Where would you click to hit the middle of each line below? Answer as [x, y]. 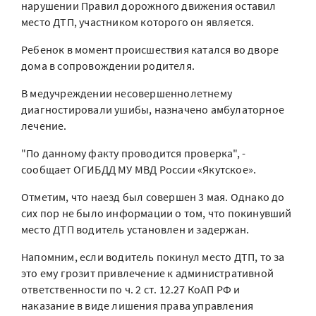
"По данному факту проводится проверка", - [134, 153]
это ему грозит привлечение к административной [148, 273]
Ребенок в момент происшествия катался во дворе [150, 49]
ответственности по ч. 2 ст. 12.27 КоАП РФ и [131, 289]
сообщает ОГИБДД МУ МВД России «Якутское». [139, 169]
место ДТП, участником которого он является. [138, 22]
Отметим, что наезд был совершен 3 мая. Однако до [153, 197]
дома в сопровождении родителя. [108, 66]
